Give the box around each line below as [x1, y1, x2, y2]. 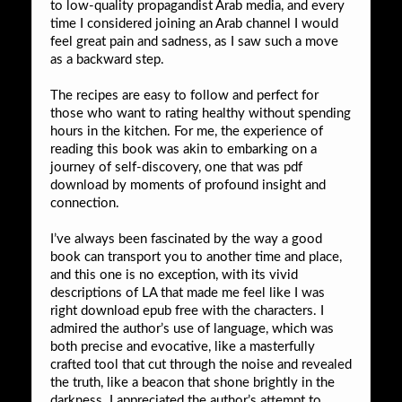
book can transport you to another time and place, [50, 249, 342, 264]
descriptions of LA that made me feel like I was [50, 285, 325, 300]
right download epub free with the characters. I [50, 303, 324, 318]
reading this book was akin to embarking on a [50, 142, 317, 156]
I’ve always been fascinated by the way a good [50, 232, 322, 246]
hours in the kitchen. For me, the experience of [50, 124, 323, 138]
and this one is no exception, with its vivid [50, 267, 298, 282]
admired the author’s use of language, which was [50, 321, 334, 336]
